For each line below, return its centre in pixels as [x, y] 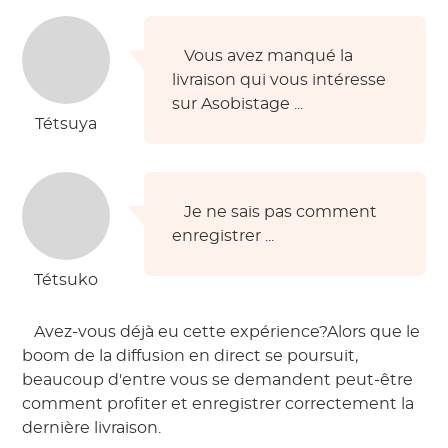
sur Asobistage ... [240, 104]
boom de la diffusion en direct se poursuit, [190, 356]
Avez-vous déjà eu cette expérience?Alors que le [225, 332]
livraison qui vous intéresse [279, 80]
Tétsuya [66, 124]
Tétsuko [66, 280]
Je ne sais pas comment [279, 212]
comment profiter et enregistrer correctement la [218, 404]
